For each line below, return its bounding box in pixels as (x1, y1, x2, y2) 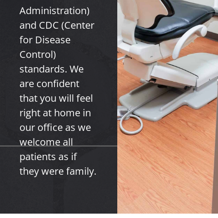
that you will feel (19, 91, 93, 105)
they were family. (19, 164, 96, 178)
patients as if (19, 150, 77, 163)
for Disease (19, 33, 71, 46)
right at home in (19, 106, 91, 119)
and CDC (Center (19, 18, 94, 32)
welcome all (19, 135, 73, 148)
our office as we (19, 121, 91, 134)
